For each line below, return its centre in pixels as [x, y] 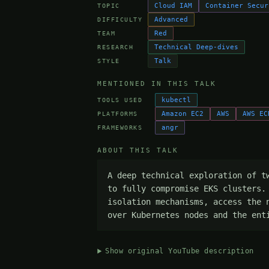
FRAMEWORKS [120, 127]
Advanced [171, 20]
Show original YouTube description [180, 251]
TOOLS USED [120, 100]
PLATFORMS [118, 113]
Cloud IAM [174, 6]
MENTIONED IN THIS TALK [157, 84]
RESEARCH [116, 47]
